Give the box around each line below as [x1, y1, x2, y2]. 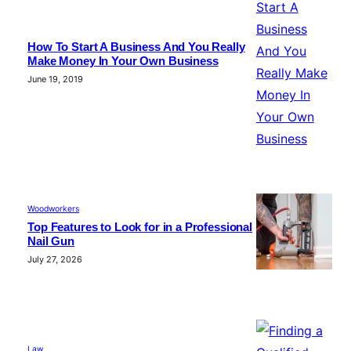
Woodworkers [27, 204, 80, 215]
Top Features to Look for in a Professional [27, 221, 253, 234]
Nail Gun [27, 235, 75, 248]
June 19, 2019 [27, 74, 84, 85]
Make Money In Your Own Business [27, 55, 219, 68]
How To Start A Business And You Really [27, 41, 245, 54]
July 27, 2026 [27, 254, 83, 266]
